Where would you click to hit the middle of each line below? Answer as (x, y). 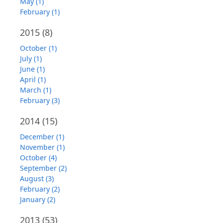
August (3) (37, 179)
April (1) (33, 80)
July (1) (31, 59)
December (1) (42, 137)
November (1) (42, 147)
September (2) (43, 168)
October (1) (38, 48)
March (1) (36, 90)
